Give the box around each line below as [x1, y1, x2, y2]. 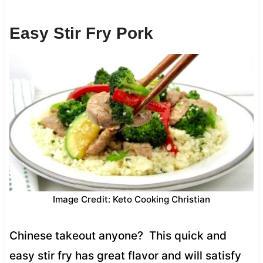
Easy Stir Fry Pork [9, 23, 153, 42]
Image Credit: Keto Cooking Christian [53, 193, 210, 205]
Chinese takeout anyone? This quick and [9, 228, 227, 242]
